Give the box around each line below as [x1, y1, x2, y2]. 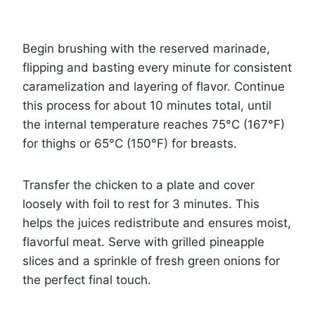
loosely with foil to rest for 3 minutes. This [22, 197, 259, 212]
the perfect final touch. [22, 273, 151, 288]
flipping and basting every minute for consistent [22, 60, 292, 75]
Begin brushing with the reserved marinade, [22, 41, 270, 56]
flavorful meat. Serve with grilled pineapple [22, 235, 264, 250]
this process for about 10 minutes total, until [22, 98, 271, 113]
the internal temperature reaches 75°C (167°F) [22, 117, 285, 132]
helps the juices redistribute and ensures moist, [22, 216, 291, 231]
